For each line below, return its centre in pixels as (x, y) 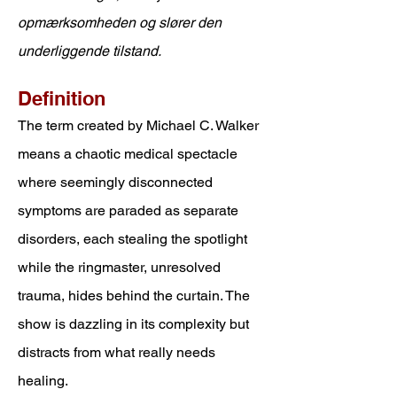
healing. (43, 381)
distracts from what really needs (117, 352)
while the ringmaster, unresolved (119, 267)
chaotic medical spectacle (156, 154)
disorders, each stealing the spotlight (132, 239)
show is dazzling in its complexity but (133, 324)
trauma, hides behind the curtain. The (134, 296)
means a (45, 154)
